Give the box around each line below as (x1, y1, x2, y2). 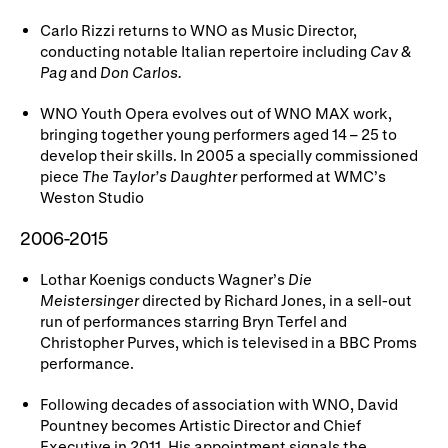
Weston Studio (40, 187, 147, 206)
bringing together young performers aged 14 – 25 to (40, 124, 397, 143)
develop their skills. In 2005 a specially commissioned (40, 145, 418, 164)
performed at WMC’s (240, 166, 386, 185)
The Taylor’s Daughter (82, 166, 240, 185)
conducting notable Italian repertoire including (40, 41, 370, 60)
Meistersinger (40, 290, 139, 309)
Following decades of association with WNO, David (40, 394, 398, 413)
